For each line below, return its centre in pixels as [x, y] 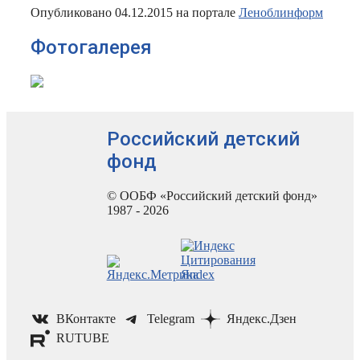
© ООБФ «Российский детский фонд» [212, 195]
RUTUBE [82, 337]
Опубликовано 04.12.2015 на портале [135, 13]
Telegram [171, 318]
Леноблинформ [281, 13]
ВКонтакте [86, 318]
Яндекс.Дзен [261, 318]
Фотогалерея [91, 48]
